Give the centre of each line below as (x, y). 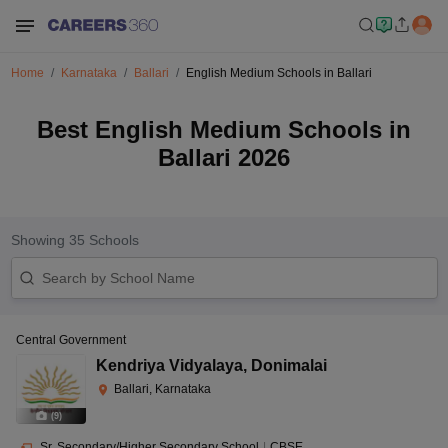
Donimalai (289, 365)
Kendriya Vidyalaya (169, 365)
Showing (39, 240)
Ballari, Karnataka (162, 389)
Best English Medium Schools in (224, 129)
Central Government (71, 340)
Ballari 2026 (224, 157)
